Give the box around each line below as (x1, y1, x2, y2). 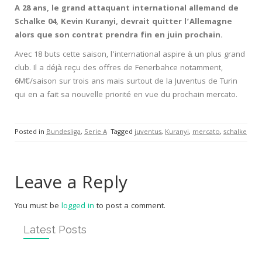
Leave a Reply (15, 170, 127, 199)
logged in (61, 200, 94, 213)
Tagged (111, 127, 135, 138)
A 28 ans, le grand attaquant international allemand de (15, 2, 239, 15)
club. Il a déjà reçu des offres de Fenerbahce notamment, (15, 62, 223, 75)
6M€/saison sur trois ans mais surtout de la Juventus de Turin (15, 75, 237, 88)
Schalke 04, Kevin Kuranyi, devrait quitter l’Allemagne (15, 16, 232, 29)
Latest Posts (23, 223, 87, 236)
